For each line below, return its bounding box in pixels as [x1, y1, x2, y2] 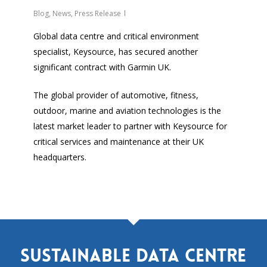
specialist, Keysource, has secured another [33, 46, 198, 58]
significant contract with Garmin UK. [33, 61, 172, 73]
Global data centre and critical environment [33, 30, 200, 42]
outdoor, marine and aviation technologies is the [33, 105, 222, 117]
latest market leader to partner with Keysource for [33, 120, 228, 132]
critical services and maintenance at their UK [33, 136, 204, 148]
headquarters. [33, 151, 87, 163]
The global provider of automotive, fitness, [33, 89, 199, 101]
